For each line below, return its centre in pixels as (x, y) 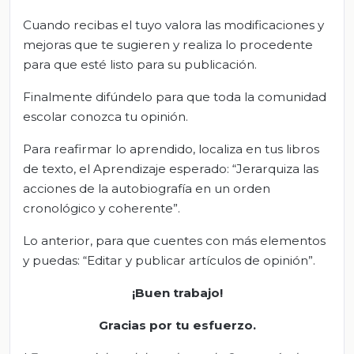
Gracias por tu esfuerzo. (177, 326)
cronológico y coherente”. (102, 209)
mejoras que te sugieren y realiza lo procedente (168, 45)
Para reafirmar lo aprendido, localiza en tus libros (171, 149)
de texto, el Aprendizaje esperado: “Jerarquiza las (171, 169)
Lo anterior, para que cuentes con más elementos (174, 241)
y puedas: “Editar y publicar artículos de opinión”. (169, 261)
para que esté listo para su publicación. (140, 65)
